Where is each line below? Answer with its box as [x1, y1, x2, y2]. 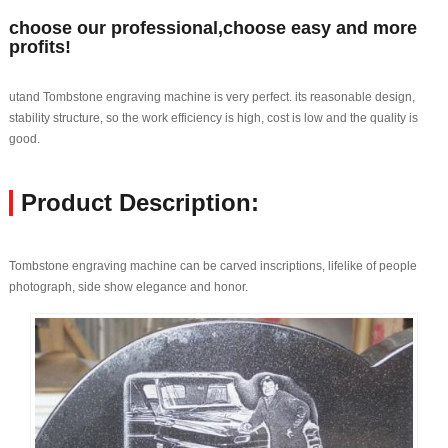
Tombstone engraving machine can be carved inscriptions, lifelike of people [8, 258, 417, 273]
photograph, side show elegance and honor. [8, 279, 248, 294]
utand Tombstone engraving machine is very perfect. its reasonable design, [8, 89, 415, 104]
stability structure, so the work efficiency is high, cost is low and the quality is [8, 110, 418, 125]
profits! [8, 36, 71, 57]
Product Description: [20, 188, 259, 216]
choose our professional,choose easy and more [8, 17, 417, 38]
